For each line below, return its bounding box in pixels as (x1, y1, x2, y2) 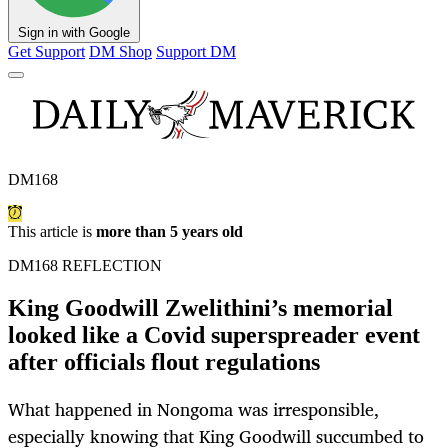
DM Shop (89, 43, 152, 61)
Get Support (8, 43, 85, 61)
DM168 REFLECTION (8, 257, 162, 275)
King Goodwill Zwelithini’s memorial (8, 295, 393, 322)
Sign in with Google (18, 25, 130, 41)
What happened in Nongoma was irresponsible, (8, 394, 379, 425)
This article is (8, 223, 96, 241)
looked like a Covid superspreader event (8, 322, 420, 349)
